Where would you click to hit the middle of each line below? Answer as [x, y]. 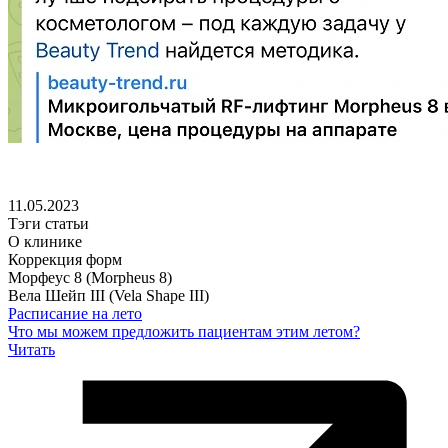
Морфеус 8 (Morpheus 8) [90, 277]
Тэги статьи [48, 223]
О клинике [45, 241]
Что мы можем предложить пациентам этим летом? [184, 331]
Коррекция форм [65, 259]
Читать [31, 349]
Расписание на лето [75, 313]
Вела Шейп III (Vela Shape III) [108, 295]
